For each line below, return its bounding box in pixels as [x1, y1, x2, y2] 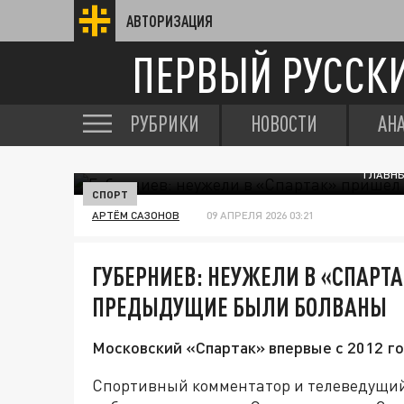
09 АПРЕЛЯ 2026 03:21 [207, 208, 314, 222]
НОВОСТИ [251, 111, 317, 136]
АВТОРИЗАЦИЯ [126, 12, 213, 30]
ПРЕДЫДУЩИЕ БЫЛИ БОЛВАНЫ [92, 291, 387, 322]
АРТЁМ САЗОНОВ [92, 208, 179, 222]
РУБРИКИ [130, 111, 199, 136]
